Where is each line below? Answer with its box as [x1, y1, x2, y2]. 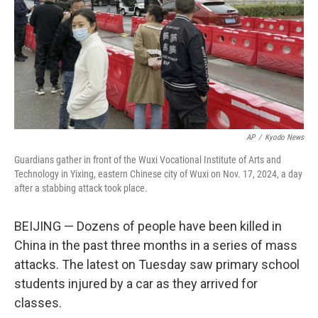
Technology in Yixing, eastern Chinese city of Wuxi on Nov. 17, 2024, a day [14, 168, 302, 180]
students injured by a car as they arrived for [14, 276, 258, 291]
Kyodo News [265, 133, 304, 142]
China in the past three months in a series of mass [14, 238, 297, 253]
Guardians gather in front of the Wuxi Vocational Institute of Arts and [14, 154, 281, 165]
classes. [14, 295, 62, 310]
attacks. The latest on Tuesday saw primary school [14, 257, 300, 272]
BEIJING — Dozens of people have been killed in [14, 219, 282, 234]
